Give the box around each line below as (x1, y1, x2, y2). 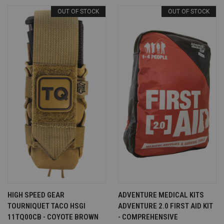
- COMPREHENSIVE (118, 212, 178, 221)
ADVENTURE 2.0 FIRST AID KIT (118, 201, 213, 210)
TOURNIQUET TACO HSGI (7, 201, 85, 210)
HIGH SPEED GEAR (7, 190, 64, 199)
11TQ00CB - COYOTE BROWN (7, 212, 98, 221)
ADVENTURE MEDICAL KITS (118, 190, 204, 199)
